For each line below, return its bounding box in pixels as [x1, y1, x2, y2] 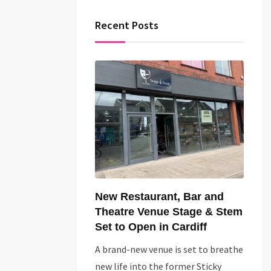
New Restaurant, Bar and [95, 191, 224, 203]
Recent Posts [95, 18, 158, 32]
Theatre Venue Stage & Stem [95, 206, 243, 218]
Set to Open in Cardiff [95, 221, 207, 233]
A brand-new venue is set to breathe [95, 243, 243, 256]
